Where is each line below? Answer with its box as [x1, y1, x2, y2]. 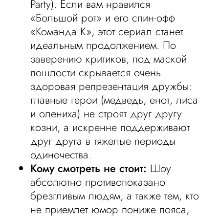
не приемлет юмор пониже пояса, [30, 201, 190, 217]
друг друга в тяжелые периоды [30, 133, 176, 149]
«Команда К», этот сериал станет [30, 23, 184, 39]
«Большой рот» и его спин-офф [30, 10, 175, 25]
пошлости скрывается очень [30, 65, 161, 80]
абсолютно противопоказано [30, 174, 166, 190]
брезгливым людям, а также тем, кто [30, 188, 199, 203]
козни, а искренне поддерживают [30, 119, 190, 135]
